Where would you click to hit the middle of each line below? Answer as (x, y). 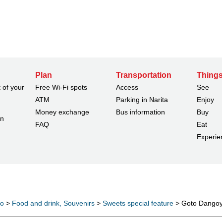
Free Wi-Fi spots (61, 87)
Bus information (140, 112)
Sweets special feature (138, 203)
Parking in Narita (142, 99)
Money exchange (62, 112)
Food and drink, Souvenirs (53, 203)
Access (127, 87)
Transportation (143, 75)
